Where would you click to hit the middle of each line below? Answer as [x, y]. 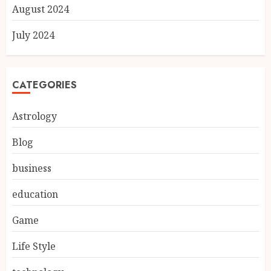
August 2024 [41, 9]
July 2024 [33, 35]
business [32, 168]
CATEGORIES [44, 85]
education [35, 194]
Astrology [34, 116]
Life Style [34, 246]
